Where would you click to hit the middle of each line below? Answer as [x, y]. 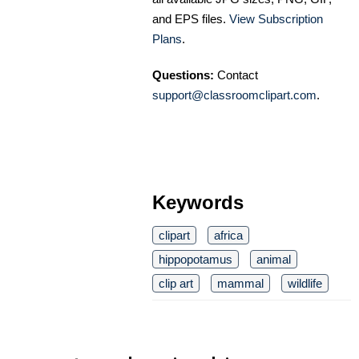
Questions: [183, 75]
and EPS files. [191, 19]
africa [228, 236]
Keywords [198, 203]
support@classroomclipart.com [234, 95]
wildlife [305, 284]
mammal [240, 284]
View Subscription [276, 19]
